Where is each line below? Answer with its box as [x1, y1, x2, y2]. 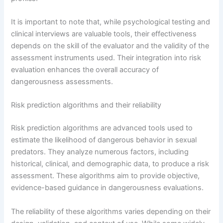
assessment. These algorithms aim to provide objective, [11, 171, 200, 181]
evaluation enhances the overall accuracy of [11, 65, 159, 75]
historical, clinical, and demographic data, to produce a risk [11, 159, 210, 169]
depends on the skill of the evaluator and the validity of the [11, 41, 210, 51]
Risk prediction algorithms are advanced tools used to [11, 123, 193, 133]
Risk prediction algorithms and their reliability [11, 101, 162, 110]
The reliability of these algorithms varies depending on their [11, 207, 211, 216]
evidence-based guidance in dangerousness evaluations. [11, 183, 204, 193]
